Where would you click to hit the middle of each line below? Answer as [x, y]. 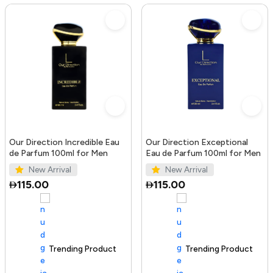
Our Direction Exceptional [197, 142]
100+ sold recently [72, 249]
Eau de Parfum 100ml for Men [203, 153]
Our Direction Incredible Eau [64, 142]
